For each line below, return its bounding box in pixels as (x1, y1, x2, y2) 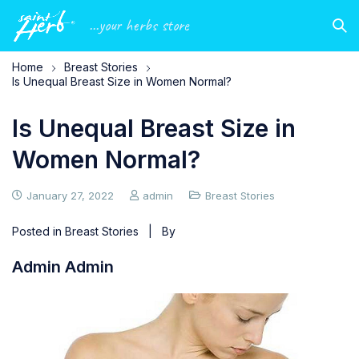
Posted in (12, 224, 65, 238)
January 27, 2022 (26, 189, 114, 202)
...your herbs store (89, 15, 188, 35)
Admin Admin (12, 257, 114, 276)
